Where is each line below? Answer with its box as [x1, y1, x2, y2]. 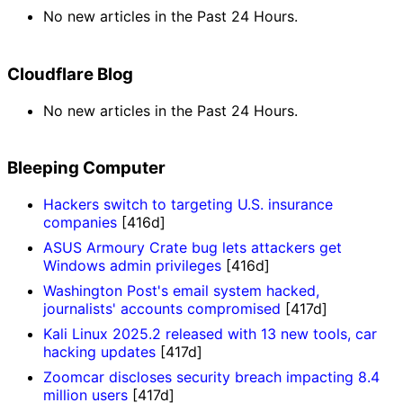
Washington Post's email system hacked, [43, 282, 319, 300]
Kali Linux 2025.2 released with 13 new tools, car [43, 325, 377, 343]
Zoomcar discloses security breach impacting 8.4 [43, 368, 380, 386]
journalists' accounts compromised [43, 300, 281, 318]
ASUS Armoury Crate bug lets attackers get [43, 238, 342, 256]
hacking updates [43, 343, 156, 361]
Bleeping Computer [7, 157, 166, 179]
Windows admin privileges [43, 256, 221, 274]
